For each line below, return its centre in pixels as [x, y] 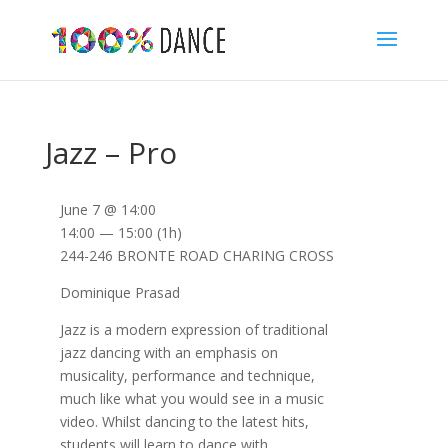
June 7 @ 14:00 [107, 209]
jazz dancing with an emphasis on [168, 352]
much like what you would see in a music [191, 398]
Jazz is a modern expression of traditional [193, 329]
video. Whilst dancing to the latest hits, [184, 421]
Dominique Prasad [119, 292]
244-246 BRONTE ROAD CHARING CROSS [196, 255]
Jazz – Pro [110, 152]
